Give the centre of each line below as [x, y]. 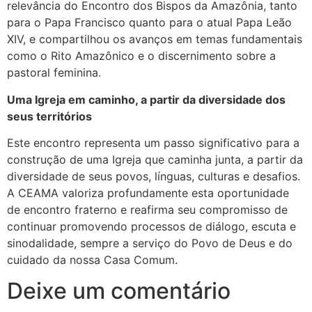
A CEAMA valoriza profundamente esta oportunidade [148, 193]
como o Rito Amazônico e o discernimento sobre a [141, 56]
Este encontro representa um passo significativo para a [153, 143]
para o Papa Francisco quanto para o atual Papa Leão [149, 23]
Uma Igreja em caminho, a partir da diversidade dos [146, 99]
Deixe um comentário [119, 291]
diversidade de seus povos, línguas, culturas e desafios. [154, 177]
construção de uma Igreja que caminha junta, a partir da [155, 160]
